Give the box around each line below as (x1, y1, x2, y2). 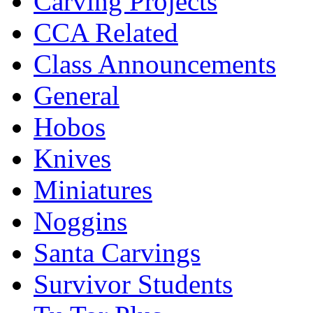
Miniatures (34, 174, 152, 205)
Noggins (34, 205, 127, 236)
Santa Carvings (34, 237, 201, 268)
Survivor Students (34, 268, 233, 299)
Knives (34, 143, 111, 173)
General (34, 80, 119, 110)
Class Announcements (34, 48, 276, 79)
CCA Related (34, 17, 178, 48)
